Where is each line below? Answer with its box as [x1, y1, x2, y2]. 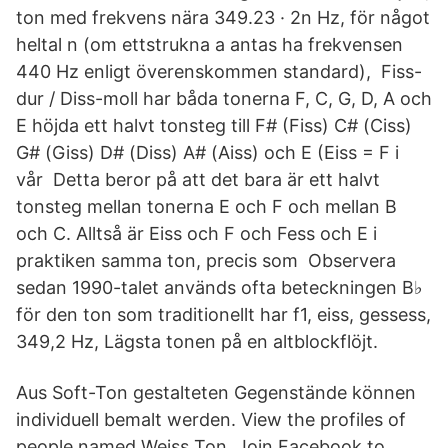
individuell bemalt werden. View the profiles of [16, 409, 406, 430]
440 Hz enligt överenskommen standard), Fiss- [16, 61, 422, 82]
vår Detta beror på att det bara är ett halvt [16, 169, 380, 190]
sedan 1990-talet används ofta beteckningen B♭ [16, 277, 422, 298]
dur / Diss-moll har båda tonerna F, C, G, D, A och [16, 88, 432, 109]
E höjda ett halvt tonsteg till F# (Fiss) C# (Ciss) [16, 115, 412, 136]
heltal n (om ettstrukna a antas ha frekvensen [16, 34, 403, 55]
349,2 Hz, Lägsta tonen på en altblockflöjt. [16, 331, 378, 352]
